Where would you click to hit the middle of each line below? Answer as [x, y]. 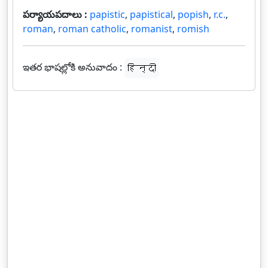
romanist [152, 29]
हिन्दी [142, 68]
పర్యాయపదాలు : [56, 14]
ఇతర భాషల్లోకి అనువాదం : [72, 67]
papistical [151, 14]
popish [193, 14]
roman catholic [92, 29]
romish [193, 29]
